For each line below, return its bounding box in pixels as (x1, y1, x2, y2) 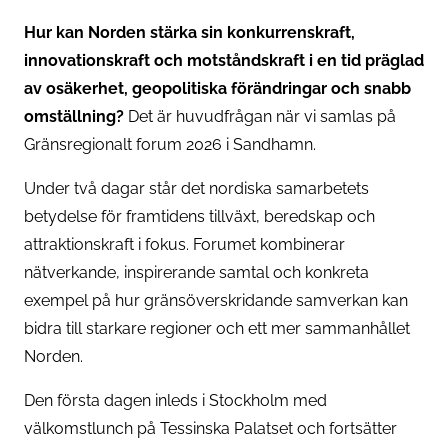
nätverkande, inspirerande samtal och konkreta (24, 262, 369, 282)
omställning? (24, 106, 124, 126)
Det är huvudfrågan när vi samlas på (124, 106, 396, 126)
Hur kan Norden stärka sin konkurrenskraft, (24, 22, 355, 42)
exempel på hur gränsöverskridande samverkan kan (24, 290, 408, 310)
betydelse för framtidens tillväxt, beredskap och (24, 206, 375, 226)
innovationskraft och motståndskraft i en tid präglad (24, 50, 424, 70)
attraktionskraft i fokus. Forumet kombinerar (24, 234, 345, 254)
